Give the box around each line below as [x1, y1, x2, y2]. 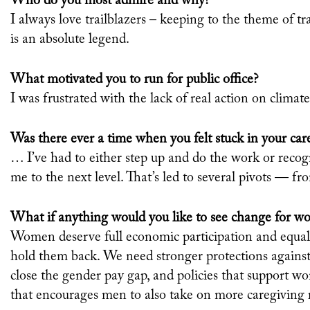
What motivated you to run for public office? [10, 73, 259, 87]
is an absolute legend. [10, 33, 130, 47]
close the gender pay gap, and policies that [10, 269, 248, 284]
